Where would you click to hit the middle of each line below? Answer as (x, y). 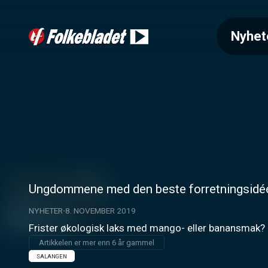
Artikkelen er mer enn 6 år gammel (97, 243)
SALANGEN (51, 256)
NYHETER (46, 211)
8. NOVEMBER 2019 (100, 211)
